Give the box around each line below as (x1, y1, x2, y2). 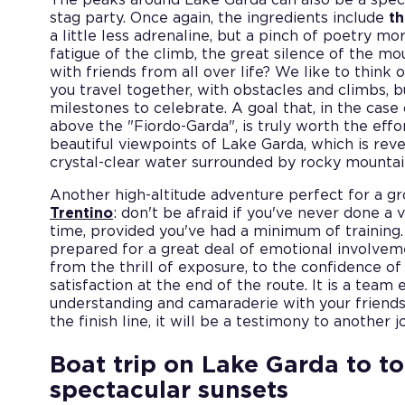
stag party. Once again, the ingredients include (50, 10, 389, 25)
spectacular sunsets (50, 378, 288, 402)
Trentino (50, 205, 113, 221)
